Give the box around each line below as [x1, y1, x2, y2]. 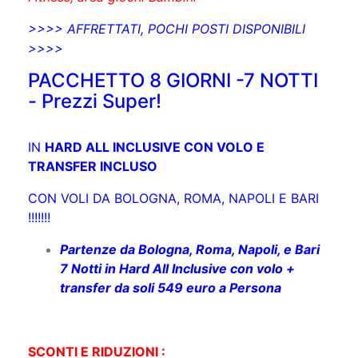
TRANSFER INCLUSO [28, 151, 157, 168]
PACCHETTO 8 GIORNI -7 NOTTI [28, 62, 318, 86]
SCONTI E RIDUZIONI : [28, 336, 169, 353]
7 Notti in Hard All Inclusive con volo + [60, 253, 295, 270]
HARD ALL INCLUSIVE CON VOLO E [45, 132, 265, 149]
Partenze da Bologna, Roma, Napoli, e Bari [60, 234, 320, 251]
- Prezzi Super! [28, 82, 161, 106]
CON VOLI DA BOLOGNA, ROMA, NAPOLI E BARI [28, 183, 319, 200]
